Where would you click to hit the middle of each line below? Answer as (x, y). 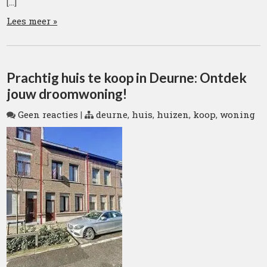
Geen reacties (48, 114)
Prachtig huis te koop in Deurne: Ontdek (127, 77)
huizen (173, 114)
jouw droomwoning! (67, 94)
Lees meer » (32, 21)
